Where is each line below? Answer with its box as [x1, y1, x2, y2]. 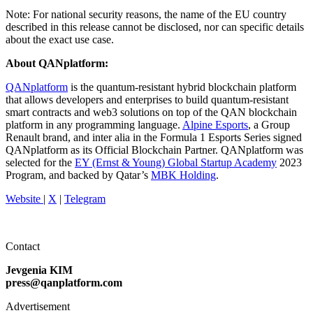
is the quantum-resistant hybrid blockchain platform [68, 80, 296, 93]
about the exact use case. [6, 33, 114, 45]
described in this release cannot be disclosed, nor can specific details [6, 20, 304, 33]
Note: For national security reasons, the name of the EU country [6, 8, 286, 20]
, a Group [248, 118, 290, 131]
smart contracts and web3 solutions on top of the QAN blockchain [6, 105, 297, 118]
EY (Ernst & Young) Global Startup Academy [75, 156, 277, 168]
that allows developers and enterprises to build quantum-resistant [6, 93, 289, 105]
